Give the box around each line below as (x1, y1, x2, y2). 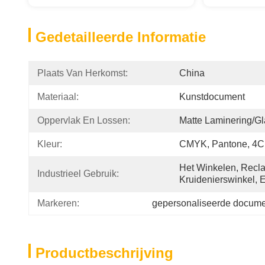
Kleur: (37, 139, 62, 149)
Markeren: (37, 198, 79, 208)
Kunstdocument (179, 92, 245, 102)
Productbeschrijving (35, 245, 173, 261)
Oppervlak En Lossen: (37, 115, 130, 125)
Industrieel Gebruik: (37, 169, 119, 179)
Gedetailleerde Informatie (35, 29, 206, 45)
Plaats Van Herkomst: (37, 68, 128, 78)
